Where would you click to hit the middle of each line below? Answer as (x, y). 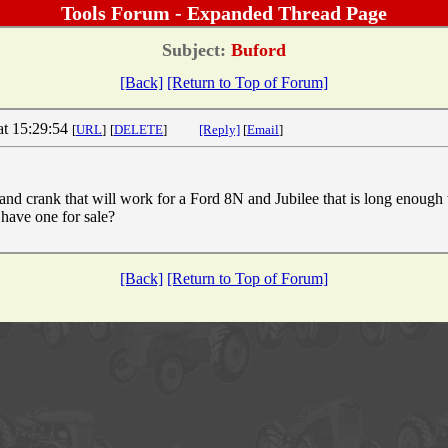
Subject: (194, 49)
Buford (256, 49)
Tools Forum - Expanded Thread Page (224, 13)
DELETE (138, 129)
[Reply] (219, 129)
